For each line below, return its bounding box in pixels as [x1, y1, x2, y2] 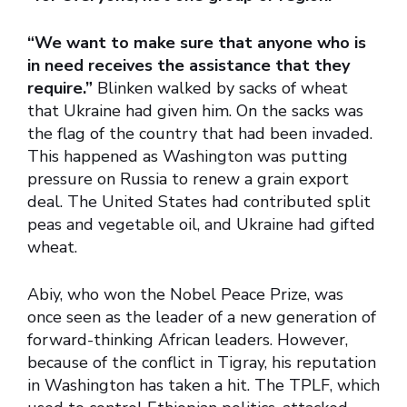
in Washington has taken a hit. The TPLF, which [27, 374, 380, 397]
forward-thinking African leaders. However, [27, 329, 348, 352]
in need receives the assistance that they [27, 55, 350, 77]
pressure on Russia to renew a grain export [27, 168, 349, 191]
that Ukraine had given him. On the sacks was [27, 100, 363, 123]
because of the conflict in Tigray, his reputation [27, 352, 376, 374]
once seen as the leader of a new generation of [27, 306, 376, 329]
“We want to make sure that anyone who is [27, 32, 366, 55]
